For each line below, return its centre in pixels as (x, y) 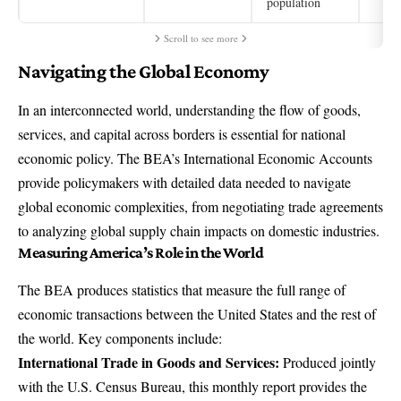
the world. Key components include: (120, 338)
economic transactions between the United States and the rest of (197, 314)
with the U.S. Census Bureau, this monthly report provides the (192, 387)
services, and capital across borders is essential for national (182, 134)
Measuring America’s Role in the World (141, 253)
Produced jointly (328, 363)
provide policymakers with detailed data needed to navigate (184, 183)
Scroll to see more (200, 38)
